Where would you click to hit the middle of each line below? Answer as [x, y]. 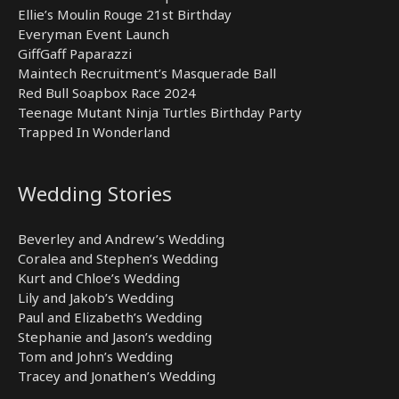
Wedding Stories [95, 194]
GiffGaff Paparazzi [75, 54]
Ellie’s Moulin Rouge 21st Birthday [125, 15]
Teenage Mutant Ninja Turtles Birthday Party [160, 113]
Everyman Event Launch [94, 34]
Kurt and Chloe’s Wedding [99, 277]
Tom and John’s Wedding [95, 356]
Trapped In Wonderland [94, 132]
